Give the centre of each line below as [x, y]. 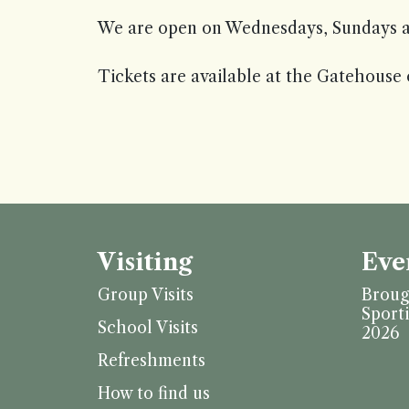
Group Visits [146, 295]
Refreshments [152, 361]
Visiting [145, 262]
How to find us [154, 393]
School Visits [148, 328]
